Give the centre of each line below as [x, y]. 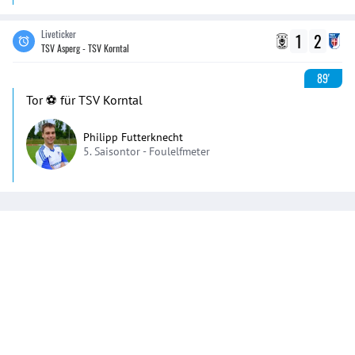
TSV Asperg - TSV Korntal [85, 48]
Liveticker [59, 34]
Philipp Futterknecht [133, 137]
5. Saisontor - [116, 151]
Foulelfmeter [179, 151]
